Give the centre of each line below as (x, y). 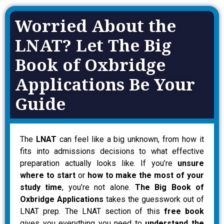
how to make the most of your (146, 175)
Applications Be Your (105, 84)
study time (41, 187)
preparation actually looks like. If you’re (99, 163)
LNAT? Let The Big (93, 45)
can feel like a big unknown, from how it (130, 139)
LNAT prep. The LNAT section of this (92, 211)
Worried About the (95, 25)
